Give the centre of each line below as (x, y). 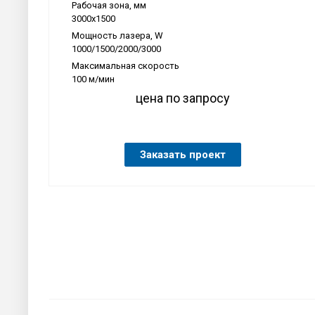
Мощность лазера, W (117, 35)
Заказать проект (183, 154)
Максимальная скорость (126, 65)
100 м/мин (93, 79)
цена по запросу (183, 98)
